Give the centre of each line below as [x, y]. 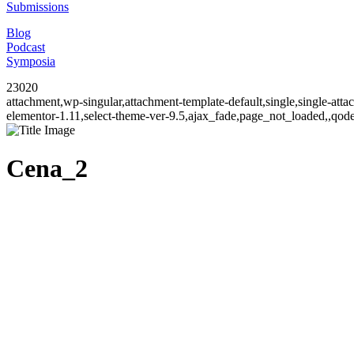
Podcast [26, 47]
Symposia [31, 61]
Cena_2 [47, 169]
